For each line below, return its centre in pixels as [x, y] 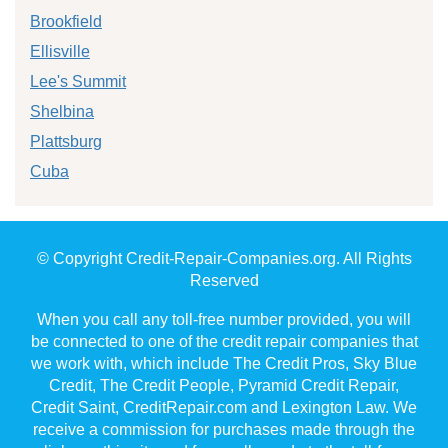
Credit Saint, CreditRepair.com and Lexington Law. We [224, 407]
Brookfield [66, 21]
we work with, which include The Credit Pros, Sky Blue [224, 363]
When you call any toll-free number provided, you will [224, 319]
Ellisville [60, 51]
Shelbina [62, 111]
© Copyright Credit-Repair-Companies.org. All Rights [224, 258]
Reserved [224, 280]
